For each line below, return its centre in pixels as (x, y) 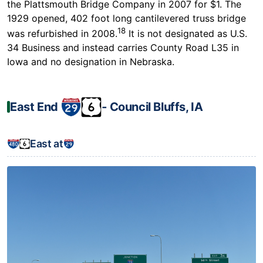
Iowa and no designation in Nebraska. (91, 61)
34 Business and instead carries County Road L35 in (123, 47)
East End (36, 107)
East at (47, 143)
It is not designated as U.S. (186, 33)
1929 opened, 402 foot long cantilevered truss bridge (127, 18)
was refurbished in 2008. (62, 33)
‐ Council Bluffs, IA (152, 107)
